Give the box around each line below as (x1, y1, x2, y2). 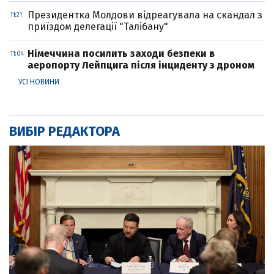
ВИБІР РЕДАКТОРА (9, 123, 120, 140)
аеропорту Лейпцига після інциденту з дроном (28, 59, 254, 72)
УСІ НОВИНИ (18, 78, 59, 87)
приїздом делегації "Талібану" (28, 21, 168, 33)
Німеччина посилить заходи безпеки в (28, 48, 215, 60)
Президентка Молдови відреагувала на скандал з (28, 9, 262, 21)
